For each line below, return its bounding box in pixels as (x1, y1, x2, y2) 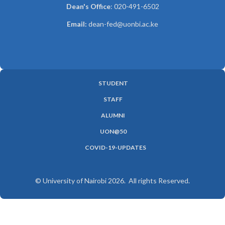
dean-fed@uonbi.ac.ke (88, 20, 158, 28)
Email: (67, 20, 88, 28)
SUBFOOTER (8, 85, 79, 100)
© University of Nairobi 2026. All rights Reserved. (35, 176, 190, 185)
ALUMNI (101, 111, 125, 119)
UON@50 (99, 128, 127, 135)
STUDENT (98, 79, 128, 87)
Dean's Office (66, 2, 110, 11)
